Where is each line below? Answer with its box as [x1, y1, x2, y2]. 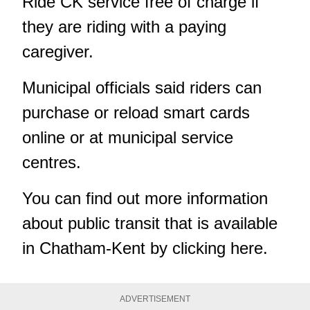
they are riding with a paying [22, 17, 226, 36]
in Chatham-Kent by [22, 238, 172, 257]
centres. [22, 152, 81, 172]
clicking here [172, 238, 263, 257]
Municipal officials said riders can [22, 77, 262, 97]
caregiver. [22, 42, 93, 61]
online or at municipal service [22, 127, 233, 147]
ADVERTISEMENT [120, 293, 190, 304]
